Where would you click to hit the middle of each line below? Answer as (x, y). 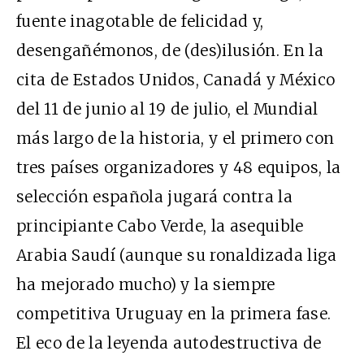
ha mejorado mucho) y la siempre (146, 285)
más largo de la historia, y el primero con (175, 139)
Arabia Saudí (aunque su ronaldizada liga (177, 256)
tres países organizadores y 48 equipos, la (179, 168)
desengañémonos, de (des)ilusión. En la (170, 51)
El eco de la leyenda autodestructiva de (169, 343)
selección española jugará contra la (154, 197)
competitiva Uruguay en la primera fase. (174, 314)
